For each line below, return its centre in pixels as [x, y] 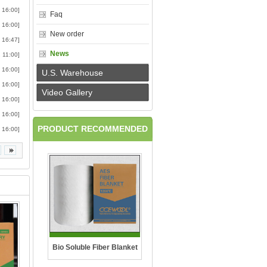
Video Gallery [67, 92]
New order [67, 34]
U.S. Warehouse [72, 73]
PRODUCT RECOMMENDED [93, 129]
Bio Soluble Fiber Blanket [95, 247]
